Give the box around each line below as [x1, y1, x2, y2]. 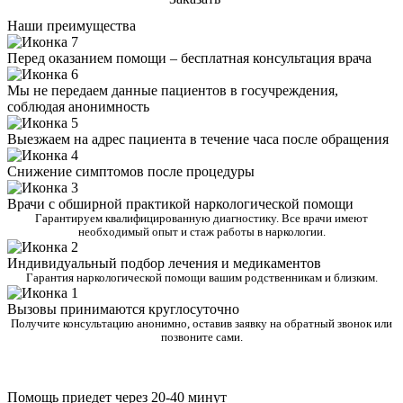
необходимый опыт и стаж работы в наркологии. [77, 226, 326, 239]
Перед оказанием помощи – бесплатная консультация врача [7, 50, 372, 67]
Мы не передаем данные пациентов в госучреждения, [7, 83, 338, 99]
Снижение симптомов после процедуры [7, 164, 255, 180]
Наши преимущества [7, 18, 136, 34]
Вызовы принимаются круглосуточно [7, 301, 239, 318]
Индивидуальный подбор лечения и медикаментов [7, 255, 321, 272]
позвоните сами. [160, 331, 243, 345]
